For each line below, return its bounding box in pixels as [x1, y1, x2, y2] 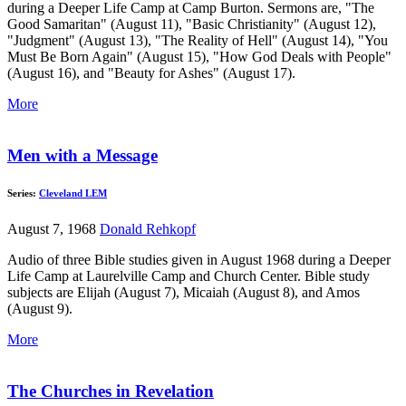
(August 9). [7, 301, 72, 317]
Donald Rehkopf [100, 221, 196, 237]
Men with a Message [7, 145, 158, 165]
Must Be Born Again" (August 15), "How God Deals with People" [7, 48, 391, 64]
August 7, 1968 [7, 221, 100, 237]
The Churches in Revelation [7, 382, 214, 401]
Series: [7, 188, 39, 199]
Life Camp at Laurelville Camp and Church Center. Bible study [7, 268, 370, 285]
